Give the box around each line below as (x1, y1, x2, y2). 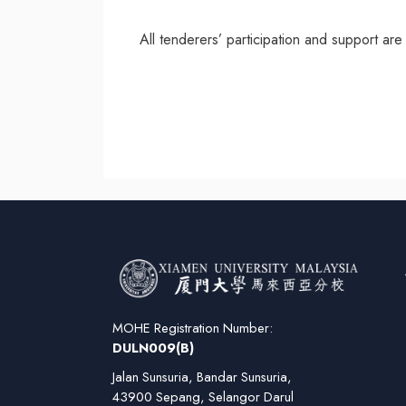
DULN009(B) (112, 337, 194, 358)
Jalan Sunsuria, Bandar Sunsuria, (112, 366, 292, 387)
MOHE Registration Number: (112, 317, 273, 338)
